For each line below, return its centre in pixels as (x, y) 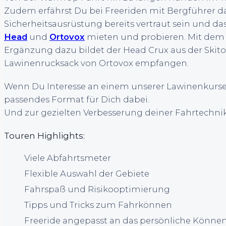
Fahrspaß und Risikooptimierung (97, 189)
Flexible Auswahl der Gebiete (87, 174)
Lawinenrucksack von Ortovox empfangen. (96, 63)
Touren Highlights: (44, 135)
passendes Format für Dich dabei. (77, 100)
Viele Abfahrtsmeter (68, 158)
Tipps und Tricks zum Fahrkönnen (98, 205)
